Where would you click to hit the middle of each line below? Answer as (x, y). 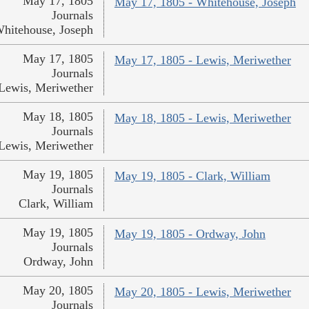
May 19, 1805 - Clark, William (192, 176)
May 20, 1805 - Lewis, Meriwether (202, 292)
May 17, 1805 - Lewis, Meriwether (202, 60)
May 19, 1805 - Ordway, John (190, 234)
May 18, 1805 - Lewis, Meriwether (202, 118)
